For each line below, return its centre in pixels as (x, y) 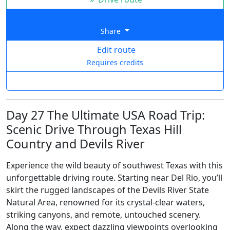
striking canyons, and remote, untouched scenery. (103, 214)
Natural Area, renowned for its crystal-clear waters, (106, 202)
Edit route (115, 50)
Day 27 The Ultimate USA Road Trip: (106, 115)
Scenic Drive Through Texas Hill (94, 129)
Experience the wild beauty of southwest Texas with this (114, 165)
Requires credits (115, 62)
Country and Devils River (75, 143)
